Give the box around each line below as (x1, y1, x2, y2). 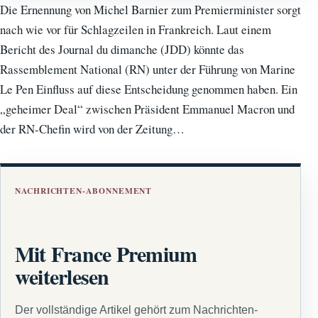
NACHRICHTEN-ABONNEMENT (15, 184, 153, 197)
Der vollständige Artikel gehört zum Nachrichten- (15, 304, 258, 317)
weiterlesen (15, 260, 109, 292)
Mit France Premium (15, 237, 197, 269)
